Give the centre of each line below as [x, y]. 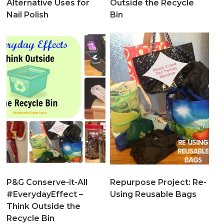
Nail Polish [28, 14]
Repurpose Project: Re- [158, 182]
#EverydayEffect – [45, 194]
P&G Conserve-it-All [47, 182]
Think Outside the [44, 206]
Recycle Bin [31, 218]
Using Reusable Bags [153, 194]
